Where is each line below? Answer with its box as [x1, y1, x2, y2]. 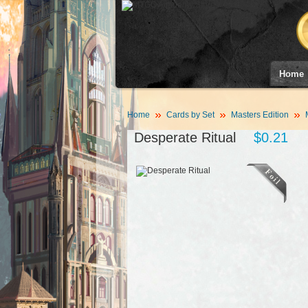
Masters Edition [230, 110, 289, 120]
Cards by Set [166, 110, 214, 120]
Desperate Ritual [133, 130, 236, 145]
